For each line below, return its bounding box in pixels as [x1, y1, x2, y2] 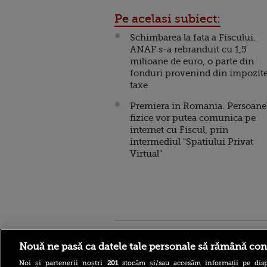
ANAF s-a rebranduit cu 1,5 [130, 44, 246, 55]
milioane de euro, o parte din [130, 55, 254, 67]
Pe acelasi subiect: [114, 11, 221, 26]
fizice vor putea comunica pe [130, 112, 256, 123]
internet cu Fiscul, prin [130, 124, 228, 135]
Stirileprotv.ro [114, 229, 172, 240]
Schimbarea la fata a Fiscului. [130, 32, 256, 43]
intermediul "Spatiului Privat [130, 136, 253, 147]
